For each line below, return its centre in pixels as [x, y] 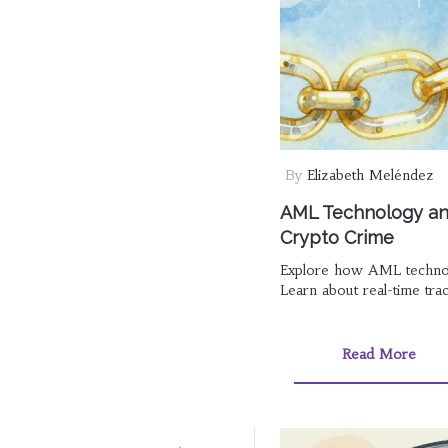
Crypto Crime [336, 237]
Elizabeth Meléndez [370, 174]
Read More [378, 353]
